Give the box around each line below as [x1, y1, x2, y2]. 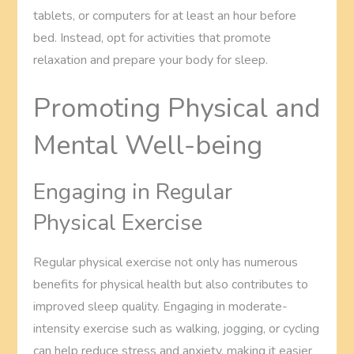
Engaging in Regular [33, 176, 233, 207]
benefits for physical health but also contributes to [33, 275, 309, 293]
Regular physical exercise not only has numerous [33, 253, 299, 271]
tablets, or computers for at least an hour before [33, 6, 297, 24]
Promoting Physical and [33, 89, 321, 126]
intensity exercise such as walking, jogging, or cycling [33, 319, 320, 337]
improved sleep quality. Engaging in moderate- [33, 297, 288, 315]
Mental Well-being [33, 126, 263, 164]
